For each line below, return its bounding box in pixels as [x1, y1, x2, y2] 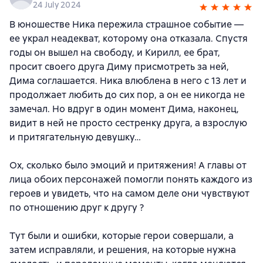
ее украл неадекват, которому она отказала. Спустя [9, 32, 248, 45]
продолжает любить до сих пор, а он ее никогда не [9, 89, 245, 102]
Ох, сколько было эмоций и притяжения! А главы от [9, 159, 247, 172]
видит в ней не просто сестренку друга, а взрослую [9, 117, 247, 130]
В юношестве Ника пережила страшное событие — [9, 18, 244, 31]
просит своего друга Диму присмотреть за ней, [9, 60, 229, 73]
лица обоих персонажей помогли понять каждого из [9, 173, 252, 186]
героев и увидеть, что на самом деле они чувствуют [9, 187, 249, 200]
